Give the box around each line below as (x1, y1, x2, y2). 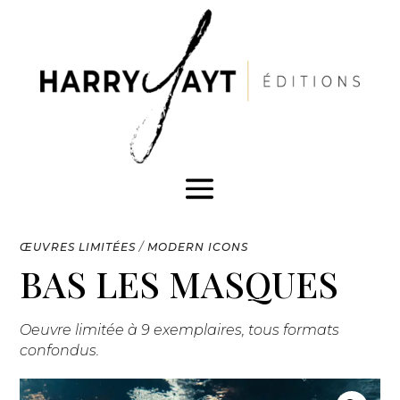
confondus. (20, 342, 100, 360)
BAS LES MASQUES (20, 260, 339, 308)
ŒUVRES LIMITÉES (20, 240, 137, 254)
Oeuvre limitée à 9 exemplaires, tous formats (20, 321, 340, 339)
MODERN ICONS (147, 240, 249, 254)
